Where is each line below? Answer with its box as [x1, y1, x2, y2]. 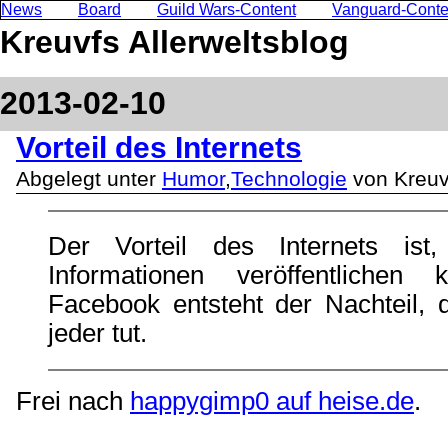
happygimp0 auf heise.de [130, 387, 414, 416]
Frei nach [16, 387, 130, 416]
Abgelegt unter [16, 167, 162, 191]
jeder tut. [48, 319, 147, 348]
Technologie [231, 167, 347, 191]
